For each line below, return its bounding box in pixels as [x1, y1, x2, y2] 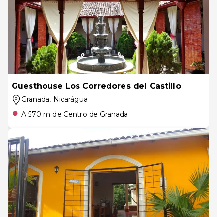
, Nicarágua [49, 95, 88, 104]
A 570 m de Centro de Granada [21, 110, 128, 119]
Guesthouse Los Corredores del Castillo [12, 81, 181, 91]
